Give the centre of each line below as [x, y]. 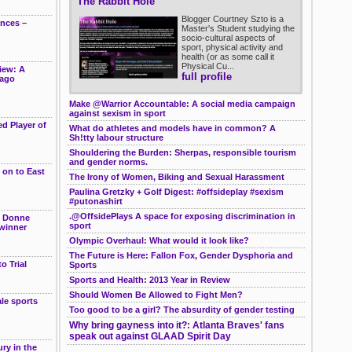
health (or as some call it [228, 56]
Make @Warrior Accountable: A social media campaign [182, 103]
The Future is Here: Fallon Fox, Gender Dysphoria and [181, 255]
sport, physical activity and [232, 47]
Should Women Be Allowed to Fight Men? [156, 294]
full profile [207, 76]
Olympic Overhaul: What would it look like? [159, 240]
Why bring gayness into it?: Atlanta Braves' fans [177, 325]
